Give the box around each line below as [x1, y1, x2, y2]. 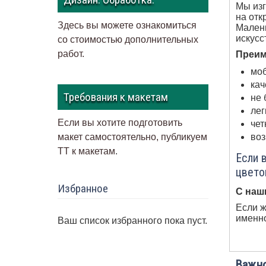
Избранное [58, 182, 109, 196]
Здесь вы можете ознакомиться [58, 20, 197, 31]
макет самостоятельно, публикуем [58, 132, 208, 142]
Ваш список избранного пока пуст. [58, 216, 208, 226]
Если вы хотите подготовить [58, 118, 183, 128]
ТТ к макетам [58, 146, 116, 157]
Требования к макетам [64, 90, 169, 104]
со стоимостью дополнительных [58, 34, 199, 45]
